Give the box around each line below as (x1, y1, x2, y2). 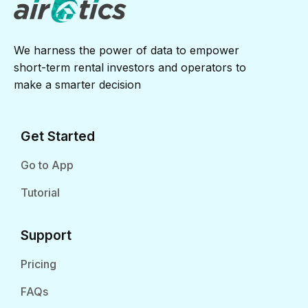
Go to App (21, 158, 74, 173)
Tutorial (21, 186, 60, 200)
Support (21, 227, 71, 244)
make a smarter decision (14, 78, 141, 92)
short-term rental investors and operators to (14, 60, 246, 75)
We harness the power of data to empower (14, 43, 239, 58)
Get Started (21, 128, 95, 145)
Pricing (21, 257, 56, 272)
